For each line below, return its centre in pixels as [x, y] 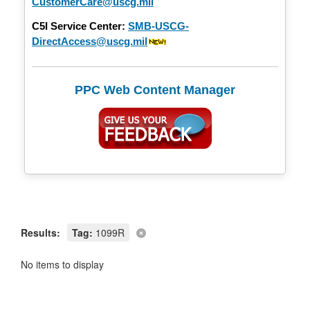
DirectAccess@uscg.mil [90, 41]
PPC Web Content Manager [155, 90]
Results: [40, 232]
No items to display [62, 264]
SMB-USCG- [158, 26]
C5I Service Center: [79, 26]
